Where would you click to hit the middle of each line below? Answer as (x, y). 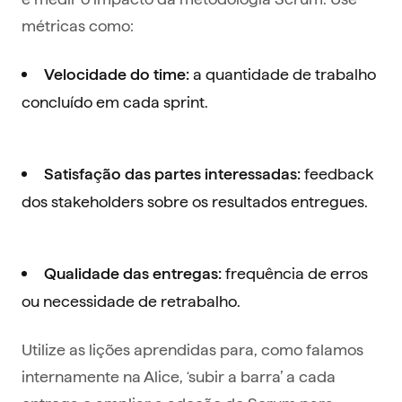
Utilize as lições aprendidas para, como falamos (192, 349)
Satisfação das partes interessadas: (172, 174)
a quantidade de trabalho (283, 74)
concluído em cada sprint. (115, 101)
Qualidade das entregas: (133, 274)
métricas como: (78, 25)
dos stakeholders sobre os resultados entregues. (195, 201)
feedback (337, 173)
